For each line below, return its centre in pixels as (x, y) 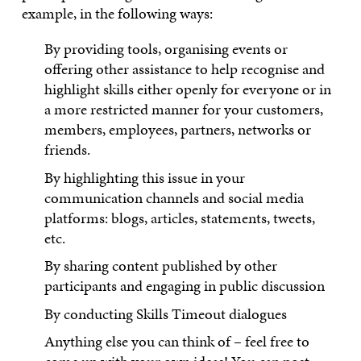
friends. (68, 150)
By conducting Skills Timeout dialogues (166, 313)
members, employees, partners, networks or (178, 130)
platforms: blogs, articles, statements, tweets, (180, 218)
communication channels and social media (174, 197)
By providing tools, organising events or (166, 49)
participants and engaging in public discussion (185, 286)
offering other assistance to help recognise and (185, 69)
